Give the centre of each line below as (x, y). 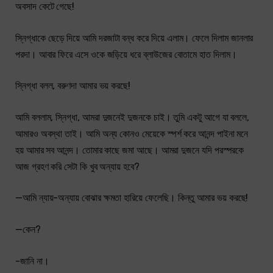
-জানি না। (32, 261)
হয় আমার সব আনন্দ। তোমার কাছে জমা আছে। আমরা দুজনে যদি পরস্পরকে (130, 150)
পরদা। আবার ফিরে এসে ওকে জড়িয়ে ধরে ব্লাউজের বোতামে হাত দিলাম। (126, 54)
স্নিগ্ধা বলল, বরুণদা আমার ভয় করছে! (73, 86)
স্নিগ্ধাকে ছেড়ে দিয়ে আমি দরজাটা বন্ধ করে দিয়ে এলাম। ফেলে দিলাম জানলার (134, 38)
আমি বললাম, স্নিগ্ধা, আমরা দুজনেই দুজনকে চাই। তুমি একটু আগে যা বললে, (133, 117)
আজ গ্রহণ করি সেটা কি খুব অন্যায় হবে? (77, 166)
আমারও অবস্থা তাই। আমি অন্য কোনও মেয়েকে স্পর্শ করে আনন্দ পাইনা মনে (132, 133)
